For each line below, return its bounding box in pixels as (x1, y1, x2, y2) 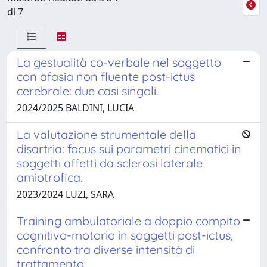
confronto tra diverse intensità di (17, 241, 195, 257)
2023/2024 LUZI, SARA (17, 187, 114, 201)
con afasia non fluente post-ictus (17, 69, 195, 84)
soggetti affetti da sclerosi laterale (17, 155, 203, 170)
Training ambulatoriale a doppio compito (17, 213, 240, 228)
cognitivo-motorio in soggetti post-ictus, (17, 227, 233, 243)
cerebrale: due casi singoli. (17, 83, 159, 98)
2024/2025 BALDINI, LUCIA (17, 101, 134, 114)
